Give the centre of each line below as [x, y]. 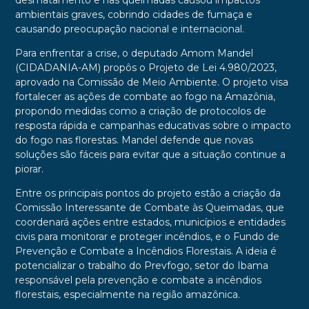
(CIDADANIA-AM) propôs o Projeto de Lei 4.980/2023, [146, 68]
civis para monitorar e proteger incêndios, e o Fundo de [147, 237]
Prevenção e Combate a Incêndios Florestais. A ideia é [146, 251]
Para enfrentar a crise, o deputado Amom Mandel [134, 53]
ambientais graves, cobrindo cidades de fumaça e [133, 15]
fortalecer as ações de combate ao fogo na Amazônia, [145, 97]
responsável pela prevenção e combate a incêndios [138, 280]
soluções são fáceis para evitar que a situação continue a [150, 155]
